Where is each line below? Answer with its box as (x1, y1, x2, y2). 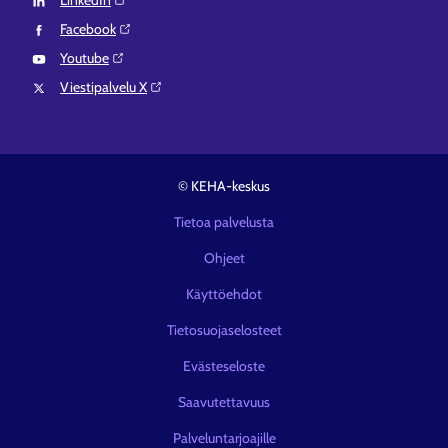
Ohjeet (203, 249, 245, 267)
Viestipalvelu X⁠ (60, 78, 147, 96)
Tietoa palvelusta (174, 213, 274, 231)
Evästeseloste (183, 357, 265, 375)
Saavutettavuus (178, 393, 270, 411)
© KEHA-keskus (178, 177, 270, 195)
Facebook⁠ (60, 20, 116, 38)
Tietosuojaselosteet (166, 321, 282, 339)
